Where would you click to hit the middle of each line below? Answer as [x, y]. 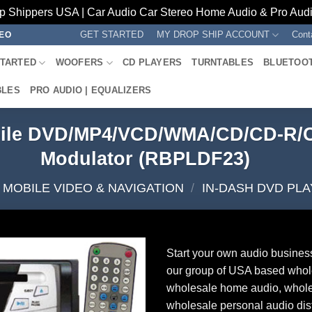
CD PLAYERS [152, 62]
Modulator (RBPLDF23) [146, 158]
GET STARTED [111, 34]
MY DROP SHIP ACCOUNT [213, 34]
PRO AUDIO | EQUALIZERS [91, 90]
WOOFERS [79, 62]
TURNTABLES [223, 62]
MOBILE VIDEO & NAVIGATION [93, 187]
